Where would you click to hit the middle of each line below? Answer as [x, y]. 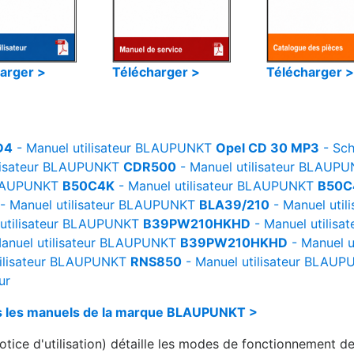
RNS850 [156, 262]
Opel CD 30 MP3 [267, 148]
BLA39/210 [234, 205]
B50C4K [88, 186]
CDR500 [150, 167]
